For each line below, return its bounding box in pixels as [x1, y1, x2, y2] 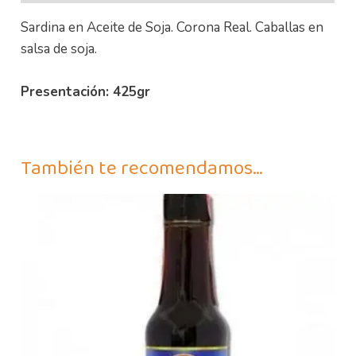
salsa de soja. [21, 39, 98, 58]
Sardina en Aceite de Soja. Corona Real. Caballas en [21, 17, 324, 37]
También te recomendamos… [21, 152, 263, 184]
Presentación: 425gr [21, 82, 151, 101]
